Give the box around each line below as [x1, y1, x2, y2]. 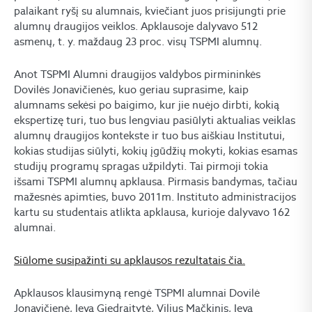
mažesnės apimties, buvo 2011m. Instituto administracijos [14, 190, 296, 203]
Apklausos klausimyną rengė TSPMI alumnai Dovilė [14, 286, 260, 299]
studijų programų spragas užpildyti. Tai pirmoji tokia [14, 159, 268, 173]
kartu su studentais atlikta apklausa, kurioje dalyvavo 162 [14, 205, 290, 219]
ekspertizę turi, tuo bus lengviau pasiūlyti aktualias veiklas [14, 114, 295, 127]
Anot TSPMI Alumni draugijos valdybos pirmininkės [14, 68, 260, 81]
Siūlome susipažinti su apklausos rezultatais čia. [14, 253, 245, 267]
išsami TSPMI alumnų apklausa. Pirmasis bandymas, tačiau [14, 175, 297, 188]
